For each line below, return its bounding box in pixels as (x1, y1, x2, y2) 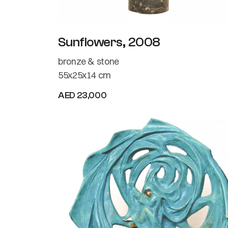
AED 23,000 (58, 90, 107, 101)
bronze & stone (58, 55, 119, 67)
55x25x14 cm (58, 69, 111, 81)
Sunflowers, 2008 (58, 34, 160, 50)
